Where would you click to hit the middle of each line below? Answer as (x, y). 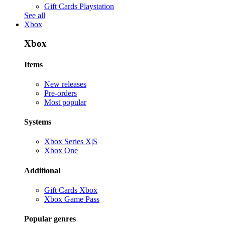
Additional (42, 170)
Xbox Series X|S (71, 142)
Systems (38, 122)
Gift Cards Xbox (71, 190)
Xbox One (61, 151)
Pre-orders (61, 93)
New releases (65, 84)
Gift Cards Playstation (79, 6)
